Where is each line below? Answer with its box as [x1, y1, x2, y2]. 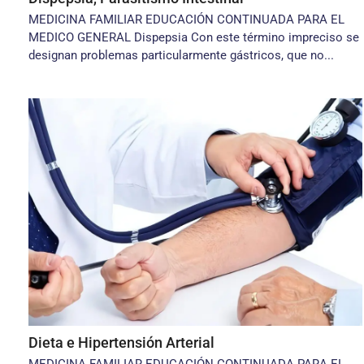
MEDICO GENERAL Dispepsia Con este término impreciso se [28, 30, 359, 45]
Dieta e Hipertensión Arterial [28, 334, 214, 351]
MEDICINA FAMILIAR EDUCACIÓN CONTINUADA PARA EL [28, 12, 344, 27]
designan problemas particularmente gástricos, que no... [28, 48, 334, 63]
